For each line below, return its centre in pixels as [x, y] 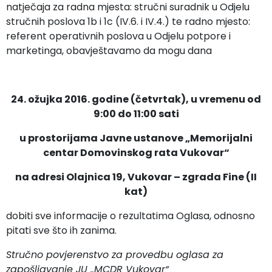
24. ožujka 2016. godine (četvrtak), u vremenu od [136, 99]
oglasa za [200, 255]
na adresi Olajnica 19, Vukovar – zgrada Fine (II [136, 177]
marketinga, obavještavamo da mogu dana [109, 51]
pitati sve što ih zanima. [61, 230]
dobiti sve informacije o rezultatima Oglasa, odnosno [131, 216]
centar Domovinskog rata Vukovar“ [136, 153]
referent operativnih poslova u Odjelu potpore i [118, 36]
